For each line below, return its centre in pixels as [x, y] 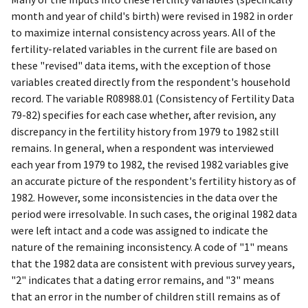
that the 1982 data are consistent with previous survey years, [153, 264]
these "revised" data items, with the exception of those [141, 66]
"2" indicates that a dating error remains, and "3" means [143, 280]
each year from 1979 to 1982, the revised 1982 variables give [150, 165]
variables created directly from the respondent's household [151, 82]
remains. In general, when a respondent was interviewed [142, 148]
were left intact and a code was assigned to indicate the [140, 231]
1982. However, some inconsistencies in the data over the [144, 198]
